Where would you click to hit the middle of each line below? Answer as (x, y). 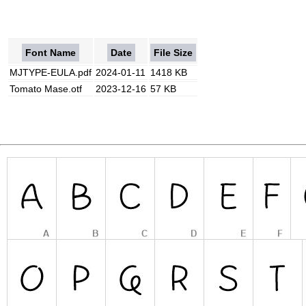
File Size (173, 53)
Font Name (51, 53)
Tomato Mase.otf (46, 89)
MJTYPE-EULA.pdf (51, 72)
